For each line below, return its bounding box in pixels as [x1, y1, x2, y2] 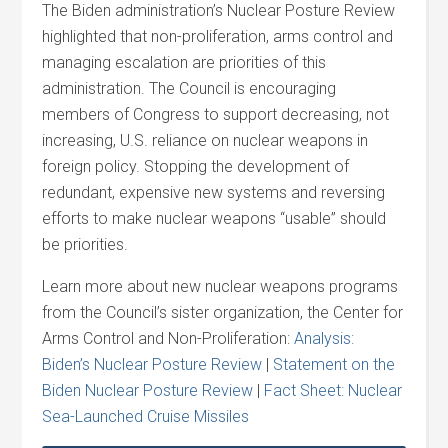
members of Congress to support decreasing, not [42, 105, 390, 124]
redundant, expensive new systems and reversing [42, 183, 386, 202]
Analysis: [294, 329, 355, 348]
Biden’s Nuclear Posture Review [42, 355, 263, 374]
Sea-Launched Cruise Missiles [42, 407, 250, 426]
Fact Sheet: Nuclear [264, 381, 403, 400]
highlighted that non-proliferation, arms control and [42, 27, 394, 46]
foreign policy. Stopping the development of [42, 157, 350, 176]
